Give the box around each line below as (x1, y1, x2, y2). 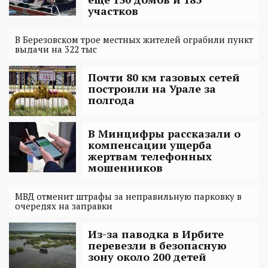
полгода (88, 92, 135, 107)
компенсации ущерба (88, 137, 212, 152)
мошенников (88, 160, 163, 175)
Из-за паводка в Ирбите (88, 226, 224, 241)
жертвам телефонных (88, 148, 212, 163)
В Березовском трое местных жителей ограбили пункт (15, 33, 253, 45)
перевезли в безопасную (88, 237, 227, 252)
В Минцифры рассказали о (88, 126, 240, 141)
